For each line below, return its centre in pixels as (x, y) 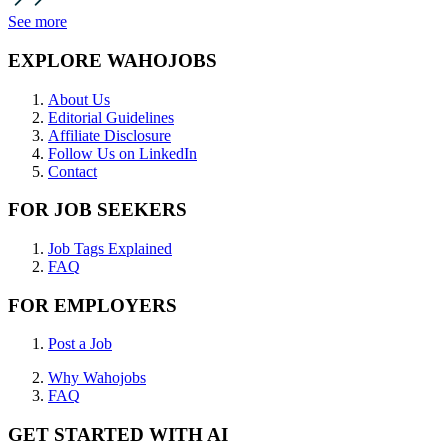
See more (37, 22)
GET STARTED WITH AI (118, 435)
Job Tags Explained (110, 248)
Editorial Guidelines (111, 117)
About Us (79, 99)
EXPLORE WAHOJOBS (112, 60)
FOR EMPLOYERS (92, 305)
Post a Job (80, 344)
